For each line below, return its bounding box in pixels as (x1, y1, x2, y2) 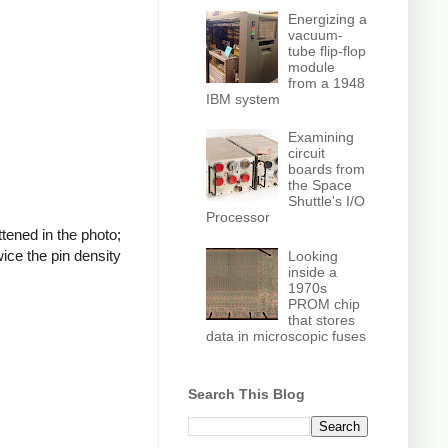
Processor (205, 209, 270, 226)
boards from (288, 161, 366, 178)
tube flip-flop (288, 42, 367, 59)
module (288, 58, 336, 75)
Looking (288, 247, 339, 264)
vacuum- (288, 26, 344, 43)
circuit (288, 145, 326, 162)
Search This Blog (188, 386, 305, 403)
